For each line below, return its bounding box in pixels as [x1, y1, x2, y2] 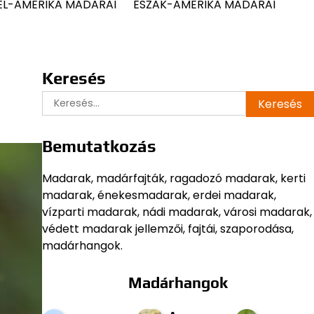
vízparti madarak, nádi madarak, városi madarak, [41, 204, 312, 221]
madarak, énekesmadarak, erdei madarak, [41, 187, 276, 204]
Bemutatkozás [41, 137, 156, 156]
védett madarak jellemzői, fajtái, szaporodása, [41, 221, 294, 238]
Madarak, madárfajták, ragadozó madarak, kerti [41, 170, 306, 187]
